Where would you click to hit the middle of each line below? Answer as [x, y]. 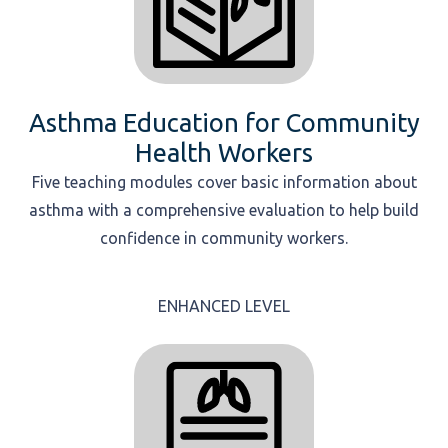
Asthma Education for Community [224, 122]
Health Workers [224, 152]
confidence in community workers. [224, 238]
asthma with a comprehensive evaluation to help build [224, 210]
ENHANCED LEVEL [224, 306]
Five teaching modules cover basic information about [224, 182]
